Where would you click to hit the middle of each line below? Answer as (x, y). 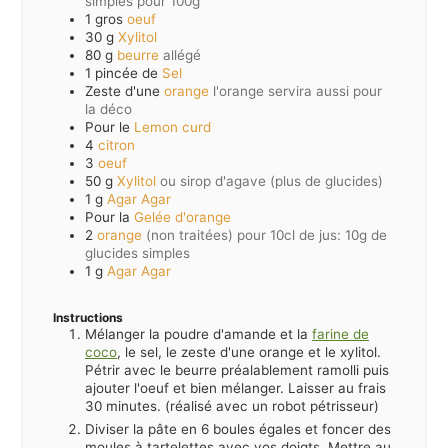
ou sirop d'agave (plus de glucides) (271, 180)
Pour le (107, 126)
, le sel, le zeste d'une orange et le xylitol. (249, 351)
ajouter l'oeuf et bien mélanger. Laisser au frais (235, 387)
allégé (182, 54)
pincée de (126, 72)
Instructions (88, 317)
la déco (108, 108)
